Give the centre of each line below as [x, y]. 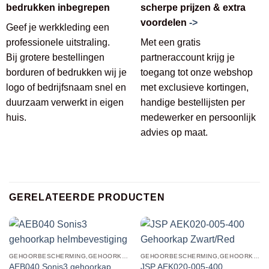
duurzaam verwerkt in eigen [65, 102]
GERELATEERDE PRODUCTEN [87, 197]
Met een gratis [170, 42]
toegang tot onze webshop [196, 72]
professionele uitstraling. [58, 42]
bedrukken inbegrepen [58, 7]
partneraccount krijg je [187, 57]
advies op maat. [174, 132]
